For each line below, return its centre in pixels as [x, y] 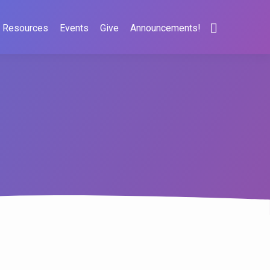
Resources [25, 28]
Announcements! [165, 28]
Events [74, 28]
